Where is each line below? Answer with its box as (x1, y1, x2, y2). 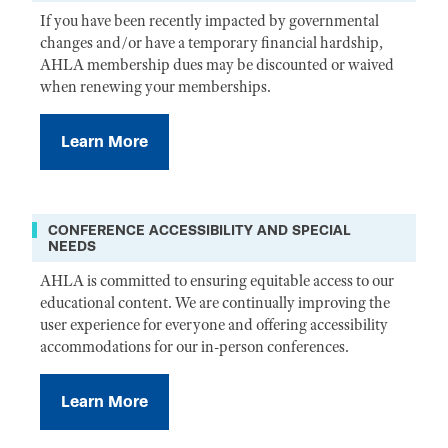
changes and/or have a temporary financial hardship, (40, 33, 383, 53)
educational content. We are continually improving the (40, 293, 390, 313)
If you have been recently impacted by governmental (40, 11, 379, 31)
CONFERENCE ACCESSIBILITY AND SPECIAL (48, 222, 351, 238)
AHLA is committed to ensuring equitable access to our (40, 271, 394, 291)
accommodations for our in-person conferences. (40, 337, 349, 357)
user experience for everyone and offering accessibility (40, 315, 388, 335)
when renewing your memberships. (40, 77, 271, 97)
